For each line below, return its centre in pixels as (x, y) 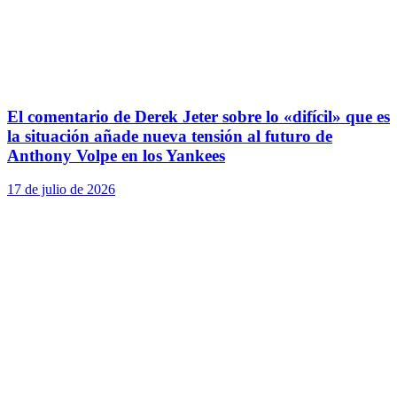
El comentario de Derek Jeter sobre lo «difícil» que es (198, 116)
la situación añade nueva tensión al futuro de (170, 136)
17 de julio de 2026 (61, 190)
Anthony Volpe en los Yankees (116, 155)
